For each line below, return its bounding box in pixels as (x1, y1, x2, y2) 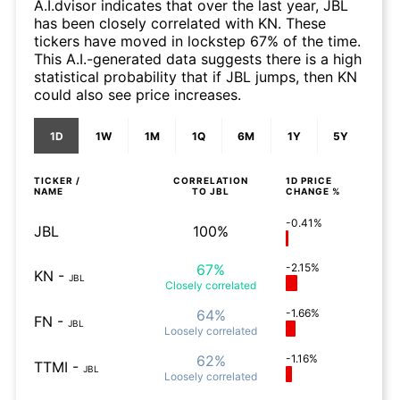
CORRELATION (173, 175, 248, 186)
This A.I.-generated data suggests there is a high (34, 50, 362, 68)
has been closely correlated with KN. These (34, 14, 326, 32)
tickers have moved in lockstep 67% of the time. (34, 32, 361, 50)
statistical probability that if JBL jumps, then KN (34, 68, 357, 86)
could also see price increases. (34, 86, 241, 104)
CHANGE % (286, 186, 341, 196)
